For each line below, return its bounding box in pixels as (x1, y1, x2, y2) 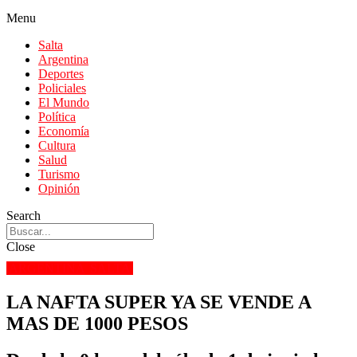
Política (38, 110, 76, 124)
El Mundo (38, 96, 89, 109)
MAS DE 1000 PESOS (6, 312, 188, 334)
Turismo (38, 167, 80, 181)
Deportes (38, 67, 84, 80)
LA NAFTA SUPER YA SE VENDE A (6, 291, 311, 312)
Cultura (38, 139, 76, 152)
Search (6, 209, 41, 222)
